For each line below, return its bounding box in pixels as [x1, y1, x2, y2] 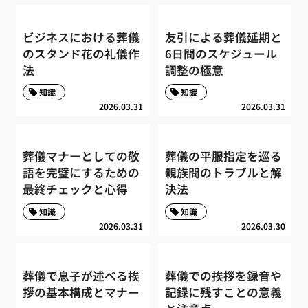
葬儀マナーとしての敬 [23, 148, 140, 165]
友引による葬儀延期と [164, 28, 282, 45]
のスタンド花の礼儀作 [23, 45, 140, 62]
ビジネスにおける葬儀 [23, 28, 140, 45]
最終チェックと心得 [23, 181, 129, 198]
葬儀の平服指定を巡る [164, 148, 282, 165]
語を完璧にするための [23, 164, 140, 181]
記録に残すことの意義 [164, 284, 282, 301]
